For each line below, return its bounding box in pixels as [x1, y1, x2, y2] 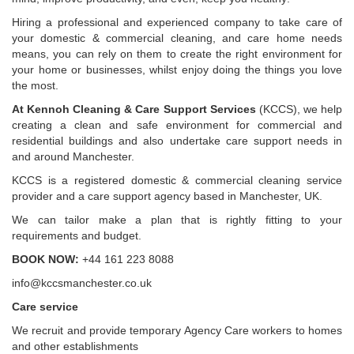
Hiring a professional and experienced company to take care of [12, 16, 342, 28]
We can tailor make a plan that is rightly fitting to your [12, 213, 342, 226]
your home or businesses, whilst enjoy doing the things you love [12, 63, 342, 76]
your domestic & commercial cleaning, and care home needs [12, 32, 342, 44]
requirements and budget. [12, 229, 141, 242]
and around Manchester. [12, 150, 134, 163]
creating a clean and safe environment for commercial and [12, 119, 342, 131]
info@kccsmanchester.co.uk [12, 277, 152, 289]
